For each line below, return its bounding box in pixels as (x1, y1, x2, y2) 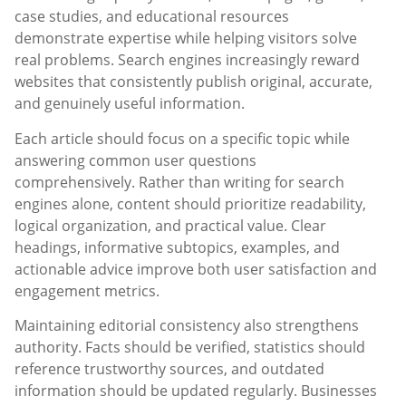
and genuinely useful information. (14, 93, 245, 114)
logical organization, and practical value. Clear (14, 215, 326, 236)
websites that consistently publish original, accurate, (14, 72, 372, 92)
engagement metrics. (14, 280, 159, 301)
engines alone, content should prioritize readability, (14, 193, 366, 214)
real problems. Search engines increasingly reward (14, 50, 360, 71)
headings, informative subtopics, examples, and (14, 237, 340, 257)
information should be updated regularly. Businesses (14, 381, 377, 401)
